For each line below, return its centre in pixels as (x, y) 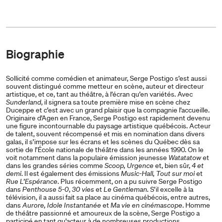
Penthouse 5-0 (46, 190)
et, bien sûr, (173, 166)
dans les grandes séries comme (55, 166)
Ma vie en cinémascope (146, 205)
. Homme (196, 205)
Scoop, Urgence (129, 166)
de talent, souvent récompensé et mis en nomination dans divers (105, 134)
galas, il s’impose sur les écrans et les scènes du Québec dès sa (103, 142)
